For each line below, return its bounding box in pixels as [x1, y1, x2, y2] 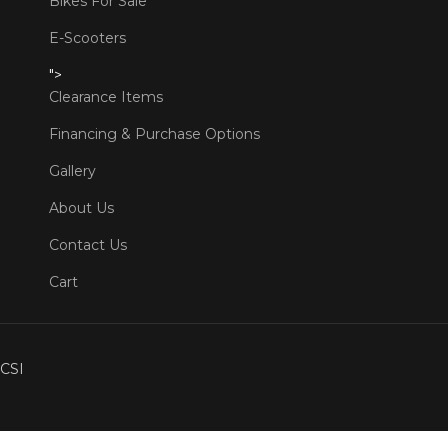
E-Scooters [49, 28, 126, 47]
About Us [49, 198, 114, 217]
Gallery [49, 161, 96, 180]
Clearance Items [49, 87, 163, 106]
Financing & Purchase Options [49, 124, 260, 143]
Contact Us [49, 235, 127, 254]
